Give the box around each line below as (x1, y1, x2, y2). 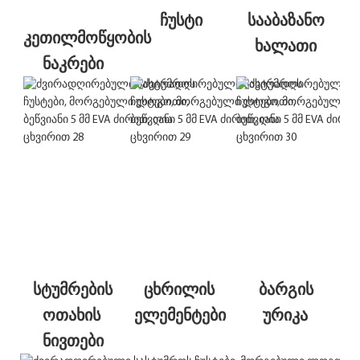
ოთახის (42, 302, 100, 326)
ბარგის (258, 276, 313, 301)
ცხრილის (143, 276, 215, 301)
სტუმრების (32, 276, 112, 301)
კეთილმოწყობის (23, 25, 151, 49)
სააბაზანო (247, 7, 325, 31)
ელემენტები (133, 302, 226, 326)
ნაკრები (43, 51, 104, 75)
